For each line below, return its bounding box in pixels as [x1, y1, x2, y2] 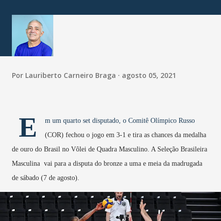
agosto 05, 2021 [122, 70, 176, 80]
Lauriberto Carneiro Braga [25, 70, 116, 80]
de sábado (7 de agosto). [12, 174, 79, 182]
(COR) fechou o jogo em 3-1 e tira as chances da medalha [45, 131, 206, 139]
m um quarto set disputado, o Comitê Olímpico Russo [45, 117, 195, 125]
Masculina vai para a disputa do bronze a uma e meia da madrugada [12, 160, 202, 168]
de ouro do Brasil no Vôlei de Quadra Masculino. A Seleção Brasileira [12, 146, 207, 153]
